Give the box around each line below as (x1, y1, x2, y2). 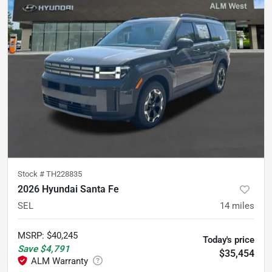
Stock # (18, 169, 46, 178)
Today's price (203, 234, 254, 245)
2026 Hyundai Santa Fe (18, 183, 119, 195)
